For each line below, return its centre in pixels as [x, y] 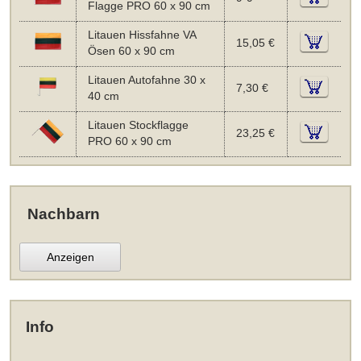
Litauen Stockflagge [138, 125]
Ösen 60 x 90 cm [131, 51]
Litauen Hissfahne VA [141, 35]
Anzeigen [70, 257]
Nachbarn [63, 214]
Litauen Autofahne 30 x [146, 80]
